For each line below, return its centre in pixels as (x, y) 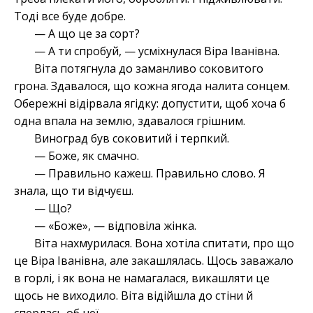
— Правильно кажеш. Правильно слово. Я (150, 174)
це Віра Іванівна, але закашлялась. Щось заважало (154, 261)
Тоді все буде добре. (70, 16)
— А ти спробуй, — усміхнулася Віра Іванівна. (156, 51)
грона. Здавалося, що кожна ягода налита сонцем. (152, 86)
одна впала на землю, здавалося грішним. (130, 121)
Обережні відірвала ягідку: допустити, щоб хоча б (150, 104)
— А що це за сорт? (87, 34)
